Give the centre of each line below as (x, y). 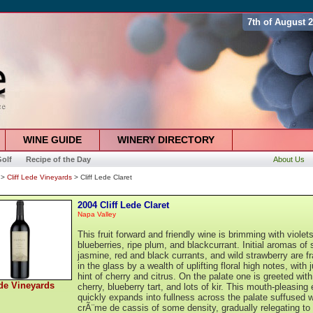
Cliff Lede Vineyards (39, 177)
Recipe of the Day (58, 159)
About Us (289, 159)
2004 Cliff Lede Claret (123, 205)
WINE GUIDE (52, 140)
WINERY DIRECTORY (166, 140)
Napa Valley (97, 214)
